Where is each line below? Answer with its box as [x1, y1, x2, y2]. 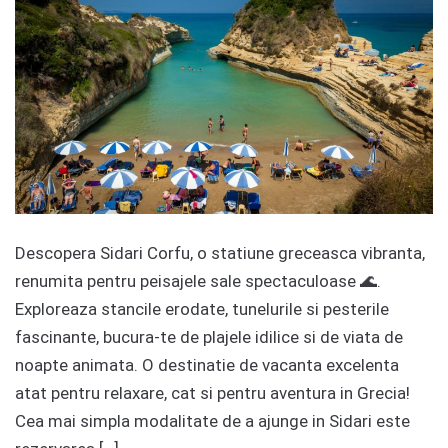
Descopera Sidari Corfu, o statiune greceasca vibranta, [15, 243, 425, 264]
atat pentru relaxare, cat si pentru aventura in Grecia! [15, 383, 410, 404]
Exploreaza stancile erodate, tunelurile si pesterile [15, 299, 389, 320]
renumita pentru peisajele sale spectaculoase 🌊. [15, 271, 381, 292]
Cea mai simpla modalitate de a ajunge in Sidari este [15, 411, 410, 432]
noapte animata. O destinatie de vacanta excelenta [15, 355, 399, 376]
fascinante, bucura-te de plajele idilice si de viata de [15, 327, 403, 348]
